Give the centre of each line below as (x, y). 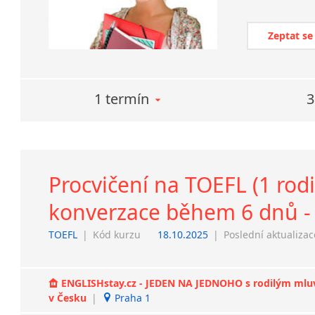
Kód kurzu (117, 234)
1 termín (122, 98)
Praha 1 (131, 297)
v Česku (69, 297)
